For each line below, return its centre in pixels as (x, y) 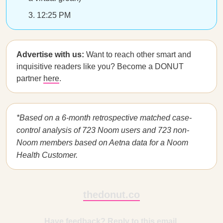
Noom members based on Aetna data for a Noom (102, 143)
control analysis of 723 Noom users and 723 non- (103, 130)
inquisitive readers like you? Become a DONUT (100, 66)
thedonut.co (111, 195)
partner (30, 78)
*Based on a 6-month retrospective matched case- (104, 118)
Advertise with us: (51, 55)
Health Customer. (47, 155)
